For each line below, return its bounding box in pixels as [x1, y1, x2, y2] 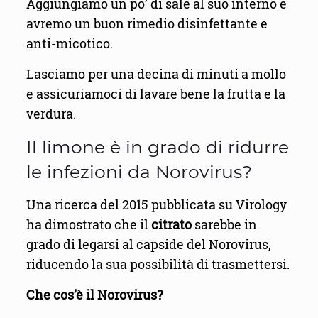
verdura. [26, 105, 76, 124]
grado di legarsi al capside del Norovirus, [26, 236, 271, 254]
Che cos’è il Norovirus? [26, 286, 163, 305]
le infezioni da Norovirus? [26, 161, 252, 183]
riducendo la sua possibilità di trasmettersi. [26, 256, 290, 274]
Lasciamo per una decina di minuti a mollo [26, 65, 286, 84]
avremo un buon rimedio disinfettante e [26, 15, 268, 33]
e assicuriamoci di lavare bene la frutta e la [26, 85, 285, 104]
